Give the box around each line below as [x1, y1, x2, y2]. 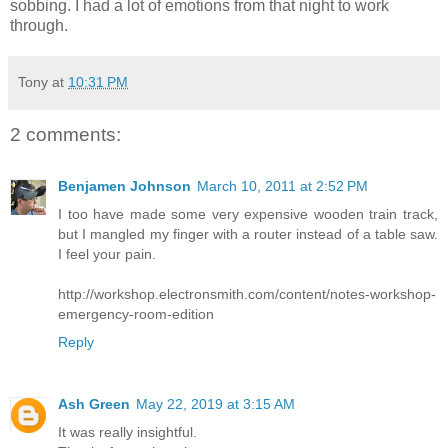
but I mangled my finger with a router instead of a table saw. [58, 226, 438, 243]
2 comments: [10, 123, 121, 145]
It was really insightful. [58, 424, 197, 441]
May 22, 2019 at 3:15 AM [136, 396, 295, 413]
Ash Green [58, 396, 130, 413]
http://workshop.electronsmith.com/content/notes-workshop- [58, 286, 436, 303]
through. [10, 16, 68, 34]
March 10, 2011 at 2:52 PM [197, 178, 368, 195]
